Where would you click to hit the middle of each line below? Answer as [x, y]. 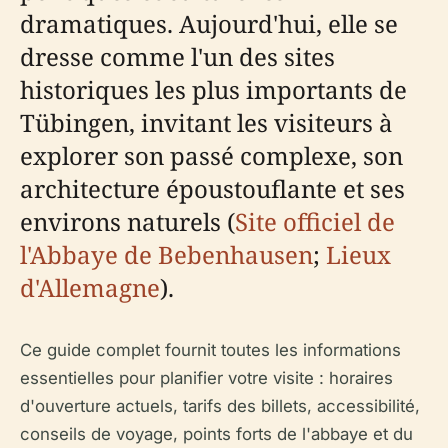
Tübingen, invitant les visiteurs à [206, 122]
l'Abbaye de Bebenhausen [166, 254]
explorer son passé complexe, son [211, 155]
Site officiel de [315, 221]
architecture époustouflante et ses [212, 188]
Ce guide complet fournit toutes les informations [210, 350]
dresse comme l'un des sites [177, 56]
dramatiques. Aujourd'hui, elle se [209, 23]
